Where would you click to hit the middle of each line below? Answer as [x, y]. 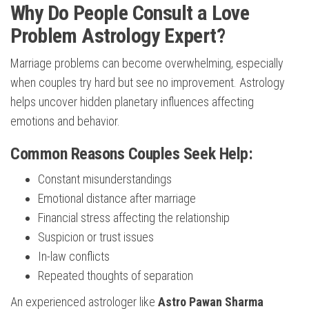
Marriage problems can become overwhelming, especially [147, 63]
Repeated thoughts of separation [116, 276]
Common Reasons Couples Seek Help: [132, 154]
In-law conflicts [74, 257]
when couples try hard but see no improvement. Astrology [148, 83]
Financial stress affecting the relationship [134, 218]
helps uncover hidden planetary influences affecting [132, 102]
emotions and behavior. [65, 121]
